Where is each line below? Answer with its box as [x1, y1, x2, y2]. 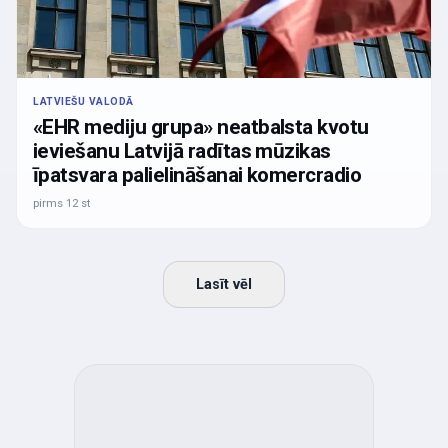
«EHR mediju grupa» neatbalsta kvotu [33, 114, 369, 139]
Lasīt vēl [196, 275, 252, 293]
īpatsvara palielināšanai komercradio [33, 162, 362, 187]
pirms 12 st [33, 195, 91, 210]
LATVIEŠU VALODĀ [33, 94, 134, 108]
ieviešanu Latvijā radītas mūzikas [33, 138, 331, 163]
